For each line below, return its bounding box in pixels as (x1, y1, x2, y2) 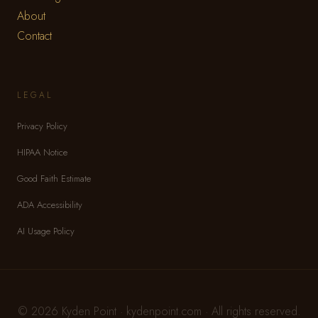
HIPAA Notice (17, 146, 67, 159)
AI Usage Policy (17, 224, 75, 238)
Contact (17, 28, 52, 45)
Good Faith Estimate (17, 172, 91, 185)
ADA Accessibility (17, 198, 82, 212)
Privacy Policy (17, 119, 67, 133)
